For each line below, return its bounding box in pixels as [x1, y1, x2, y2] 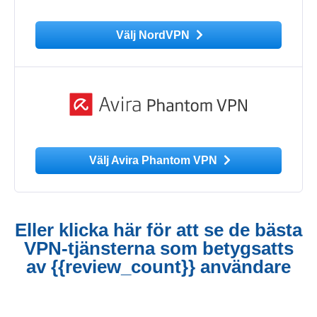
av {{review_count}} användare [26, 255, 291, 277]
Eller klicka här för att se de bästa [15, 219, 302, 241]
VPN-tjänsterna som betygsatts [23, 237, 294, 259]
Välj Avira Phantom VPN [88, 154, 220, 167]
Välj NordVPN [116, 28, 193, 41]
